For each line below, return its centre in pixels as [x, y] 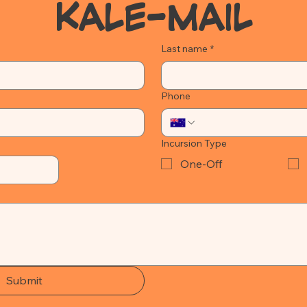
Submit [24, 280]
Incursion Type [194, 143]
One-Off [201, 163]
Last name [185, 48]
